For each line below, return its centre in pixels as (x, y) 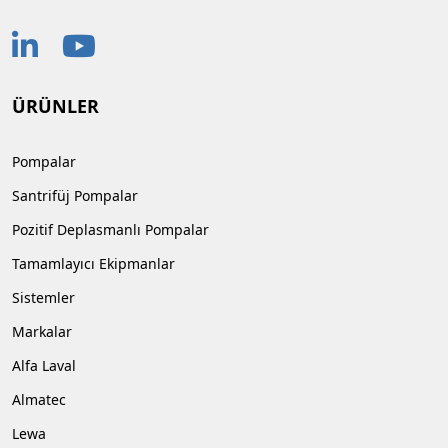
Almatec (39, 400)
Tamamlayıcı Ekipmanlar (93, 264)
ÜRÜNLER (55, 106)
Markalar (42, 332)
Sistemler (43, 298)
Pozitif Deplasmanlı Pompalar (110, 230)
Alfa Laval (44, 366)
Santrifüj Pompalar (75, 196)
